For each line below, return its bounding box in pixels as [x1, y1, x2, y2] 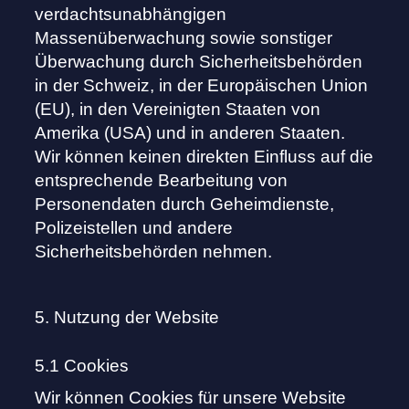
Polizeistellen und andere [35, 218, 234, 238]
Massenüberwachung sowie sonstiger [35, 28, 333, 48]
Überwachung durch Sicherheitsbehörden [35, 52, 363, 72]
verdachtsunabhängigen [35, 5, 227, 25]
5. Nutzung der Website [35, 308, 220, 328]
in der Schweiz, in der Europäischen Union [35, 76, 369, 96]
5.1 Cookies [35, 356, 130, 376]
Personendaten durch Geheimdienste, [35, 194, 335, 215]
